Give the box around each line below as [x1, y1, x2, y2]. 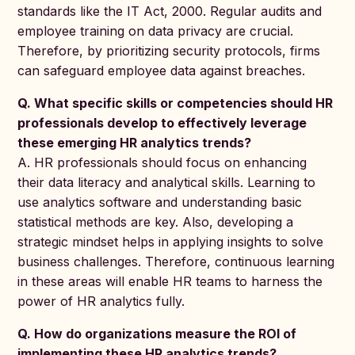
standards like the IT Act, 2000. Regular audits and [17, 3, 323, 19]
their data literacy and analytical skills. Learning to [17, 174, 316, 190]
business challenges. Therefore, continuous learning [17, 254, 335, 269]
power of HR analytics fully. [17, 293, 185, 309]
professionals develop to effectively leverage [17, 115, 307, 131]
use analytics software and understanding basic [17, 194, 303, 210]
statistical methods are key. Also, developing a [17, 214, 294, 230]
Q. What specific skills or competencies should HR [17, 95, 334, 111]
